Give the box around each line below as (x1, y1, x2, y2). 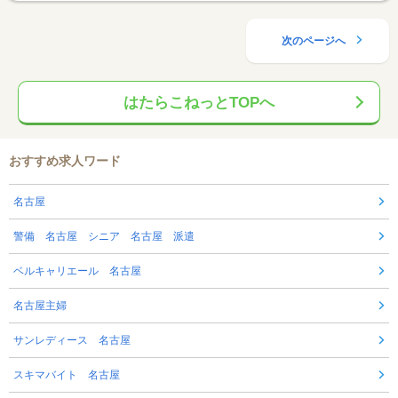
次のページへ (281, 35, 346, 48)
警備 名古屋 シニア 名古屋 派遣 (13, 230, 195, 243)
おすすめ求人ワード (9, 154, 121, 169)
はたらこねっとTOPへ (123, 94, 275, 112)
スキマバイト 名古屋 (13, 369, 120, 382)
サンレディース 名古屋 (13, 334, 131, 347)
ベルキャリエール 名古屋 (13, 265, 141, 278)
